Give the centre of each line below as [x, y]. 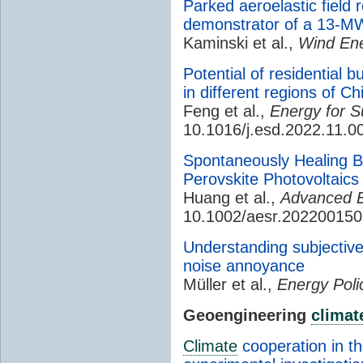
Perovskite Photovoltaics [271, 179]
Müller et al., [230, 284]
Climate [210, 346]
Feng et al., [226, 111]
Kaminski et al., [241, 43]
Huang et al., [232, 197]
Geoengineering [247, 315]
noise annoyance [244, 265]
